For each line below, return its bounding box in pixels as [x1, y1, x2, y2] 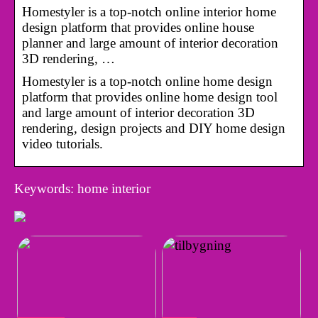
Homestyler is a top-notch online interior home [22, 4, 276, 19]
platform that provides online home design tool [22, 89, 278, 104]
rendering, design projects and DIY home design [22, 120, 285, 136]
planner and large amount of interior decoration [22, 35, 278, 50]
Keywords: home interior [14, 180, 150, 196]
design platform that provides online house [22, 19, 254, 35]
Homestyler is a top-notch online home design [22, 73, 273, 89]
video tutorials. [22, 136, 103, 151]
